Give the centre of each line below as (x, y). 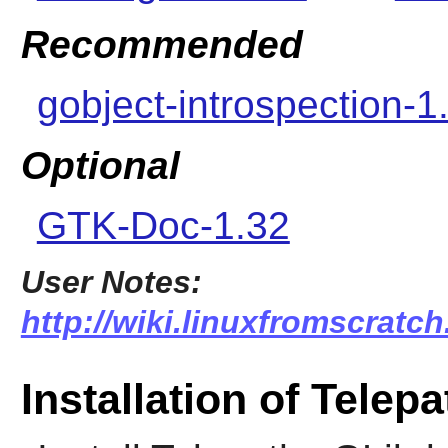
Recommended (161, 44)
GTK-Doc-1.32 (163, 226)
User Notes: (111, 282)
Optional (100, 166)
